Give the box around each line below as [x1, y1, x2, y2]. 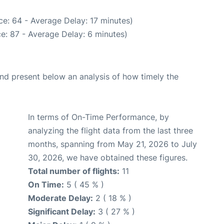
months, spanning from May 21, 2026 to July [28, 139, 197, 149]
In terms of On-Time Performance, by [28, 112, 169, 122]
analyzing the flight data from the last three [28, 125, 193, 136]
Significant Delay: [28, 206, 95, 217]
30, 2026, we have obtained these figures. [28, 152, 187, 163]
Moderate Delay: [28, 193, 93, 203]
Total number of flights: [28, 166, 119, 176]
